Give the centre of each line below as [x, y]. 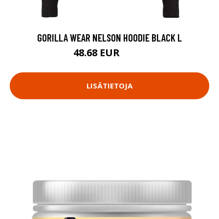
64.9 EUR [134, 54]
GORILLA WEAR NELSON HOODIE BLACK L [109, 37]
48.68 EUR [98, 52]
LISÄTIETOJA [109, 86]
